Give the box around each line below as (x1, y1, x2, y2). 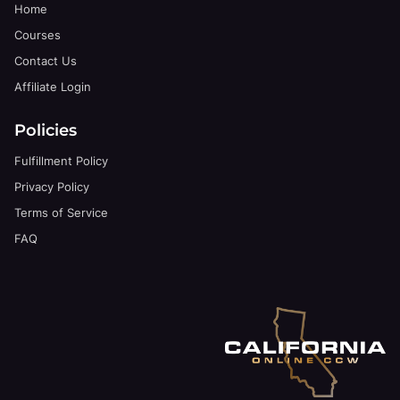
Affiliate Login (14, 79, 92, 95)
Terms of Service (14, 204, 109, 220)
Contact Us (14, 54, 78, 69)
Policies (14, 120, 78, 139)
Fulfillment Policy (14, 153, 109, 168)
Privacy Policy (14, 179, 90, 194)
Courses (14, 28, 62, 43)
